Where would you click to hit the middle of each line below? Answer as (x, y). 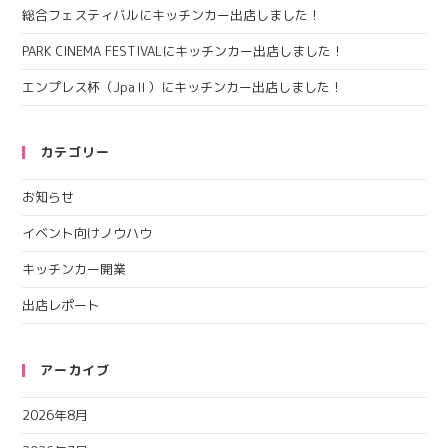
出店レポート (61, 305)
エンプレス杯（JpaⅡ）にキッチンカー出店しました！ (183, 87)
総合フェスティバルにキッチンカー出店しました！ (172, 15)
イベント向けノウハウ (87, 233)
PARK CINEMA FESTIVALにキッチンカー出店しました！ (183, 51)
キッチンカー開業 (74, 269)
